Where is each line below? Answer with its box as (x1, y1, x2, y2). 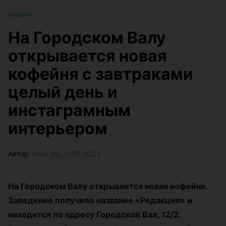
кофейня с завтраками (8, 64, 193, 84)
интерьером (8, 119, 107, 138)
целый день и (8, 82, 118, 102)
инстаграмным (8, 100, 131, 120)
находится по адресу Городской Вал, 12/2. (8, 209, 181, 219)
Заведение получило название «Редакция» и (8, 195, 192, 205)
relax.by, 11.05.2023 (33, 149, 100, 158)
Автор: (8, 149, 33, 158)
